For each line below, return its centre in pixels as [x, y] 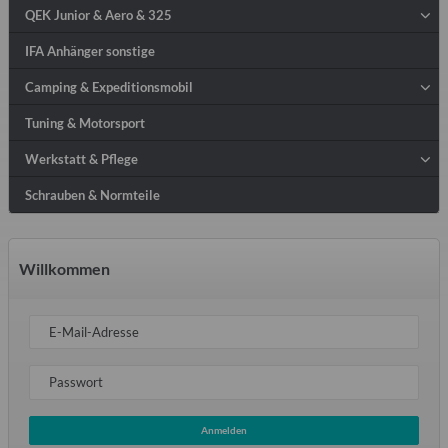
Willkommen [64, 268]
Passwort [76, 382]
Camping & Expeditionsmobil [109, 86]
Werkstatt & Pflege [81, 158]
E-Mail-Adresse [94, 331]
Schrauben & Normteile [92, 194]
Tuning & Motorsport [85, 122]
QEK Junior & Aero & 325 [98, 14]
